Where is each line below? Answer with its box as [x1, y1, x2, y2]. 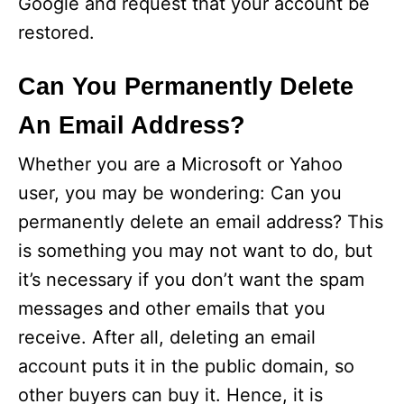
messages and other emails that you [18, 298, 326, 319]
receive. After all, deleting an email [18, 326, 316, 348]
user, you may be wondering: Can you [18, 182, 342, 204]
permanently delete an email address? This [18, 211, 383, 233]
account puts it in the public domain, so [18, 355, 354, 377]
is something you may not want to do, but [18, 240, 372, 262]
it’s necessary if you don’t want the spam [18, 269, 364, 290]
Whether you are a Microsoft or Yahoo [18, 153, 343, 175]
